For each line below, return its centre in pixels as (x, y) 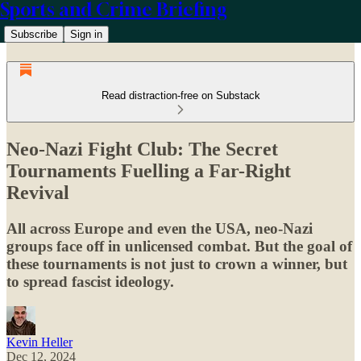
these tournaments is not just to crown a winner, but (177, 263)
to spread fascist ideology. (90, 281)
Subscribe (34, 34)
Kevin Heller (39, 342)
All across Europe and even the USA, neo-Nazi (160, 228)
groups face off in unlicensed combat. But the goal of (179, 246)
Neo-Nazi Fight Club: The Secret (142, 149)
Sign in (86, 34)
